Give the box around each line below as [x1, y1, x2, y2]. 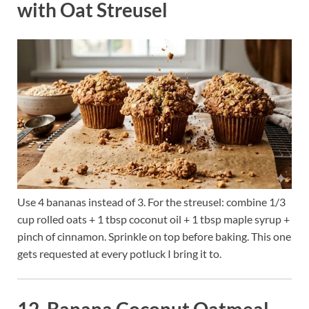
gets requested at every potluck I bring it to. [17, 246, 221, 260]
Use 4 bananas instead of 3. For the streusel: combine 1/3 [17, 195, 286, 208]
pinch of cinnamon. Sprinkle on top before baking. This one [17, 229, 291, 243]
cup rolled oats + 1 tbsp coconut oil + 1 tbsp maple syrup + [17, 212, 290, 226]
